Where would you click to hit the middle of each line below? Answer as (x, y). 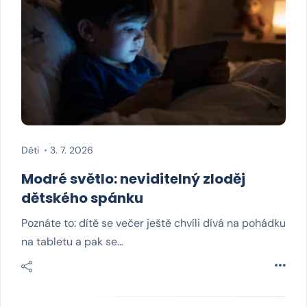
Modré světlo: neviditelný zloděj (133, 179)
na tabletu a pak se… (72, 242)
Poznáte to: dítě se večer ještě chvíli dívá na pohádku (153, 223)
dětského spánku (82, 198)
